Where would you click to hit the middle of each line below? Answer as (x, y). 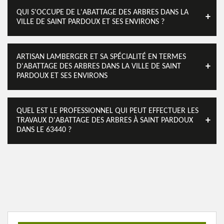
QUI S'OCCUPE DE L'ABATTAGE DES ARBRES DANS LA (102, 12)
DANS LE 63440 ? (44, 130)
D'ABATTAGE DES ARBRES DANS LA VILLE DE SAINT (99, 66)
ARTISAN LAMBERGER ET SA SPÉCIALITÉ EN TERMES (101, 57)
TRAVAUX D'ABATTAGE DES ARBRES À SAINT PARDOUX (105, 120)
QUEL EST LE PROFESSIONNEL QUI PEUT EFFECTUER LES (107, 111)
